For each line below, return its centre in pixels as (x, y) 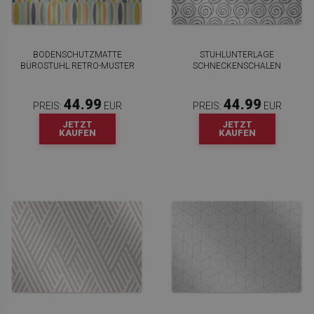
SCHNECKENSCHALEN (237, 66)
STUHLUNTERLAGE (237, 55)
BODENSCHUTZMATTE (77, 55)
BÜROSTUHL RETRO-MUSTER (77, 66)
